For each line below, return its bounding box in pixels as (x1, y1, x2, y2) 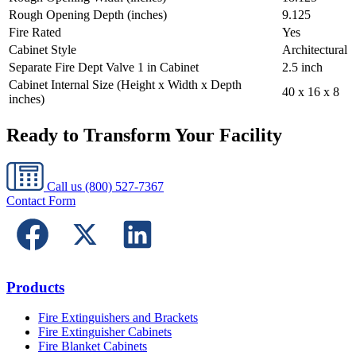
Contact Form (6, 193, 75, 207)
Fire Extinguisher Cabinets (38, 325, 172, 339)
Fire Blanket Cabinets (38, 339, 147, 354)
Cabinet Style (9, 43, 76, 57)
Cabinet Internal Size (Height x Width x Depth (9, 78, 242, 92)
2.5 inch (282, 60, 323, 75)
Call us (44, 179, 85, 193)
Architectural (282, 43, 347, 57)
